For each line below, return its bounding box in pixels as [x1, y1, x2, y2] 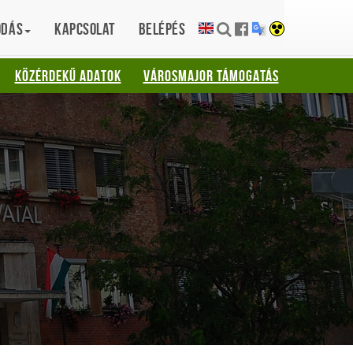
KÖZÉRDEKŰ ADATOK [14, 67, 121, 84]
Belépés [138, 20, 186, 38]
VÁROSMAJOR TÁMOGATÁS [143, 67, 279, 84]
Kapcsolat [54, 20, 115, 38]
